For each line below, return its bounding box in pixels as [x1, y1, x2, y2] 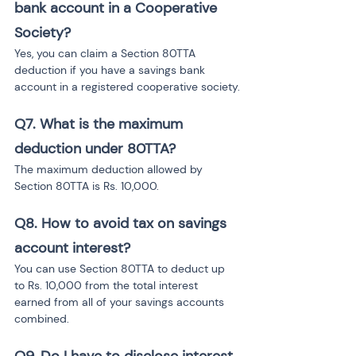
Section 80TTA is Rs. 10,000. [14, 179, 159, 193]
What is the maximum [40, 114, 187, 133]
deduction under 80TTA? [14, 139, 176, 158]
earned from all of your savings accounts [14, 295, 227, 309]
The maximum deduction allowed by [14, 162, 206, 176]
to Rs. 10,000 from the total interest [14, 278, 201, 292]
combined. [14, 311, 69, 326]
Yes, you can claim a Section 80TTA [14, 46, 199, 60]
